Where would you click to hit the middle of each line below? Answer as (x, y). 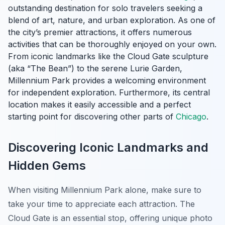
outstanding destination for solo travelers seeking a (105, 8)
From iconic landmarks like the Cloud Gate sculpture (108, 57)
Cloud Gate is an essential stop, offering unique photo (110, 218)
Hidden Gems (47, 166)
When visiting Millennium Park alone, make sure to (105, 190)
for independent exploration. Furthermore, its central (109, 93)
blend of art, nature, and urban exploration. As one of (112, 20)
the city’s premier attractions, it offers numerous (100, 32)
